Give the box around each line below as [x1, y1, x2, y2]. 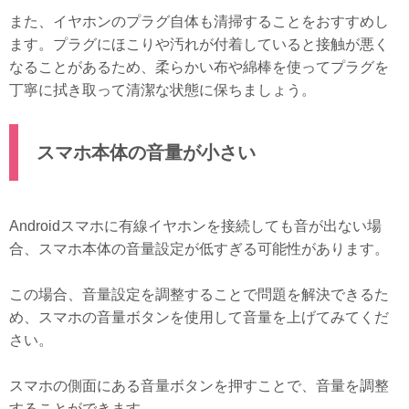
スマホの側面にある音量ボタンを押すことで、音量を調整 [9, 377, 389, 393]
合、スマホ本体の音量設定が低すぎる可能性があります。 [9, 240, 389, 257]
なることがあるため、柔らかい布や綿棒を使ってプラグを [9, 58, 389, 75]
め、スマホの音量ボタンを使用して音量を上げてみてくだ [9, 309, 389, 325]
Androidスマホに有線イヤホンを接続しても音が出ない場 [9, 217, 382, 234]
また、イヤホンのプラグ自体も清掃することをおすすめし [9, 13, 389, 29]
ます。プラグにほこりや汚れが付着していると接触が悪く [9, 36, 389, 52]
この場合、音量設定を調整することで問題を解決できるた [9, 286, 389, 302]
